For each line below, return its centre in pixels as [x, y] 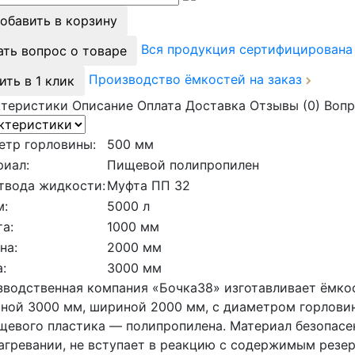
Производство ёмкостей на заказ [197, 80]
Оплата [159, 105]
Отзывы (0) [285, 105]
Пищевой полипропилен [183, 164]
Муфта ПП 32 [149, 185]
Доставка [216, 105]
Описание [103, 105]
